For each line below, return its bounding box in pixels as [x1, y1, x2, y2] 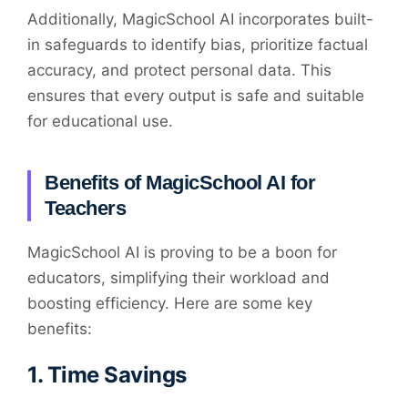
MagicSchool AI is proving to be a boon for [27, 242, 337, 261]
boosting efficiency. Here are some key [27, 293, 312, 312]
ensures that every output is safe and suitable [27, 86, 364, 105]
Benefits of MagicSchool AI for [45, 170, 315, 194]
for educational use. [27, 111, 173, 130]
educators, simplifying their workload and [27, 268, 330, 287]
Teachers [45, 196, 126, 219]
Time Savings [46, 362, 187, 389]
